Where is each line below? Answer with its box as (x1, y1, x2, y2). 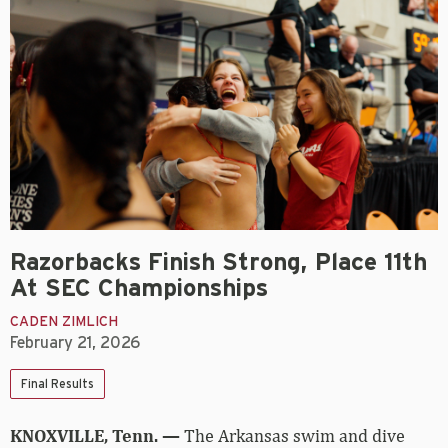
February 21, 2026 (10, 335, 140, 352)
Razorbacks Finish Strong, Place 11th (10, 251, 427, 276)
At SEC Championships (10, 277, 268, 302)
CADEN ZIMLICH (10, 315, 118, 330)
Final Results (21, 378, 94, 391)
